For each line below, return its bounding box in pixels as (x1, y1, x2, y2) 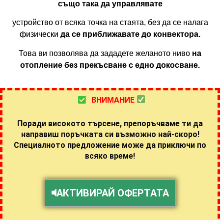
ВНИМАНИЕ (91, 95, 137, 105)
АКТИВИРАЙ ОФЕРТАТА (56, 187, 169, 199)
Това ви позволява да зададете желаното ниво (19, 49, 192, 57)
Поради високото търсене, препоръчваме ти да (17, 119, 203, 129)
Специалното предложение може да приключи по (14, 140, 206, 150)
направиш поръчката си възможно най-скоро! (21, 130, 199, 139)
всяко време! (85, 151, 135, 161)
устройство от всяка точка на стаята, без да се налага (12, 18, 208, 27)
